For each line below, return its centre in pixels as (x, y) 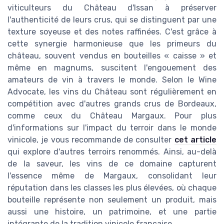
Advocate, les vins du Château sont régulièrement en (112, 91)
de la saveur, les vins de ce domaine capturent (112, 163)
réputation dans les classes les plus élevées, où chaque (112, 187)
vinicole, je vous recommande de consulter (91, 139)
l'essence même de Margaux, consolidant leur (112, 175)
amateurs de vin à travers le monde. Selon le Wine (112, 79)
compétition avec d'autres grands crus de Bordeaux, (112, 103)
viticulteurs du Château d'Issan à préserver (112, 7)
